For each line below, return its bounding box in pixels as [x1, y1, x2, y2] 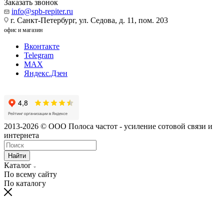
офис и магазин [4, 26, 42, 33]
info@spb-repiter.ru [11, 6, 73, 15]
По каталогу [4, 178, 46, 187]
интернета [4, 130, 39, 139]
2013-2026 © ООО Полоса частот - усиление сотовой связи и [4, 121, 212, 130]
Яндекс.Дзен [24, 68, 67, 77]
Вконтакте [24, 41, 59, 50]
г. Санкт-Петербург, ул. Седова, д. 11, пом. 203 [8, 15, 168, 24]
